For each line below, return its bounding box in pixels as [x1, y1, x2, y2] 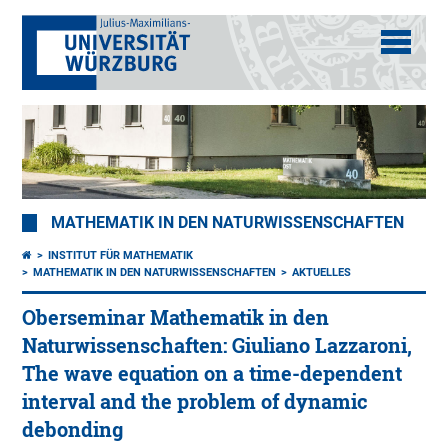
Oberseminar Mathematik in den [22, 305, 330, 331]
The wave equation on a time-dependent [22, 361, 403, 387]
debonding [22, 417, 124, 443]
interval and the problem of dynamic [22, 389, 369, 415]
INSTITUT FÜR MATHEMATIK [48, 249, 194, 263]
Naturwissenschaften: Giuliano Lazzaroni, [22, 333, 413, 359]
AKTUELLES [292, 266, 352, 280]
